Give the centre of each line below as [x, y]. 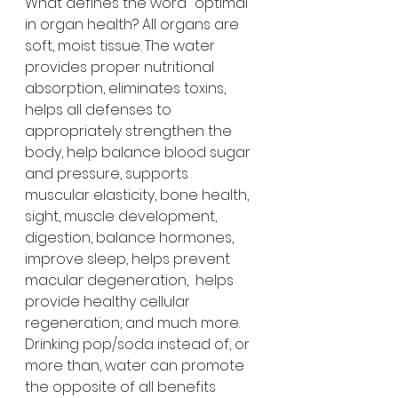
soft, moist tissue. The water [122, 46]
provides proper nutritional [121, 68]
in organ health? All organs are [134, 25]
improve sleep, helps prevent [129, 259]
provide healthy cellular [109, 302]
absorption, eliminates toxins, [127, 89]
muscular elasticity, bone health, [139, 195]
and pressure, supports [108, 174]
